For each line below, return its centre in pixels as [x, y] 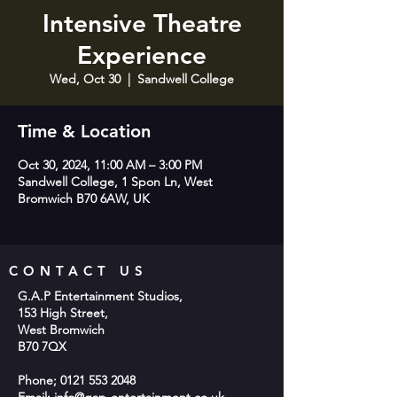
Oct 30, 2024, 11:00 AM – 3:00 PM [110, 165]
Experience [142, 55]
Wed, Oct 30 [85, 79]
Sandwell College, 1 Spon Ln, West [115, 182]
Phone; [39, 380]
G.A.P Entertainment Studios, [100, 296]
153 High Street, [63, 313]
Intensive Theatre [142, 23]
